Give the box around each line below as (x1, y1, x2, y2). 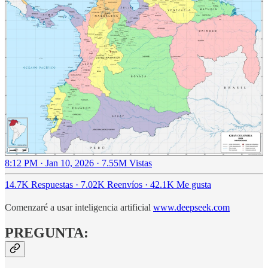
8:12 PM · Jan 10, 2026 (5, 158, 94, 169)
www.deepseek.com (153, 202, 230, 213)
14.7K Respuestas (5, 179, 73, 190)
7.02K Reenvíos (81, 179, 142, 190)
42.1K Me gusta (150, 179, 211, 190)
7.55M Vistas (102, 158, 152, 169)
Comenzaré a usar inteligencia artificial (5, 202, 153, 213)
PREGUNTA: (5, 225, 89, 240)
